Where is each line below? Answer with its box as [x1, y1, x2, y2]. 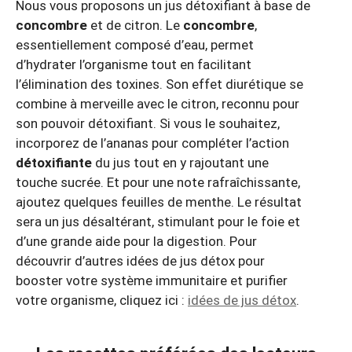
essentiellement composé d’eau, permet [16, 37, 254, 53]
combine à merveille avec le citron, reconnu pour [16, 96, 299, 112]
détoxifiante [16, 155, 92, 171]
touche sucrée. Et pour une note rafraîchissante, [16, 174, 300, 191]
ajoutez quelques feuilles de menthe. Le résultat [16, 194, 302, 211]
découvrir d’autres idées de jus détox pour [16, 253, 265, 269]
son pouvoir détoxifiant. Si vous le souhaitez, [16, 115, 280, 132]
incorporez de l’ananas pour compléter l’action [16, 135, 289, 152]
